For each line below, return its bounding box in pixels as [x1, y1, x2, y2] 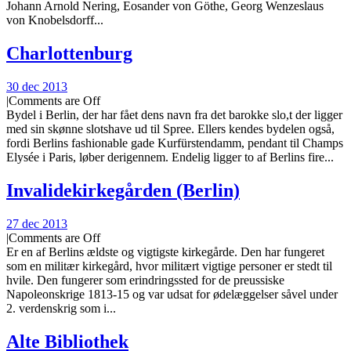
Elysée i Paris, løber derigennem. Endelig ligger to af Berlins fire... [6, 150, 334, 165]
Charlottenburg [6, 43, 132, 64]
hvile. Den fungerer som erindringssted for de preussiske [6, 273, 284, 287]
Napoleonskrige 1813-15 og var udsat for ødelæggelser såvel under [6, 287, 338, 301]
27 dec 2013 [6, 216, 67, 230]
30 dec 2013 [6, 80, 67, 94]
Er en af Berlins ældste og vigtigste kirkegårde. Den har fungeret [6, 244, 324, 259]
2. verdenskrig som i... [6, 301, 116, 315]
